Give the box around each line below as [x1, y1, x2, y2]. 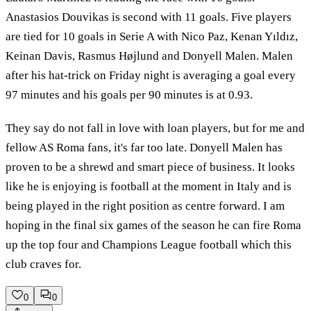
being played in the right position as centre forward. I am [6, 199, 285, 212]
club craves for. [6, 257, 81, 271]
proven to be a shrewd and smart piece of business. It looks [6, 160, 295, 174]
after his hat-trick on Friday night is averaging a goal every [6, 69, 296, 83]
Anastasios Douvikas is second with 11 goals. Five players [6, 10, 292, 24]
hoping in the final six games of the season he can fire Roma [6, 218, 301, 232]
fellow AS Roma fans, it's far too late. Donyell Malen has [6, 140, 283, 154]
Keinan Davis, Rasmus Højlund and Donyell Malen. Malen [6, 49, 293, 63]
